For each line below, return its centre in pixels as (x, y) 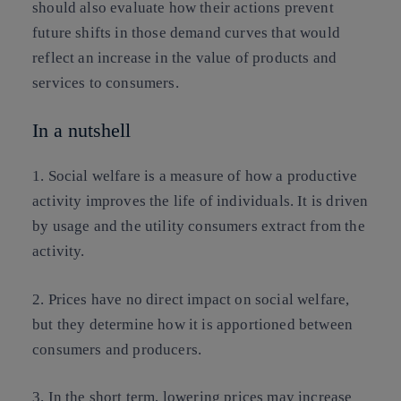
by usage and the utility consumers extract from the (199, 226)
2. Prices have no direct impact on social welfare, (191, 299)
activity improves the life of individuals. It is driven (200, 201)
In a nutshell (81, 130)
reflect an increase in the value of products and (185, 58)
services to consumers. (106, 83)
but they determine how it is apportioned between (193, 324)
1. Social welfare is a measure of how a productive (195, 176)
